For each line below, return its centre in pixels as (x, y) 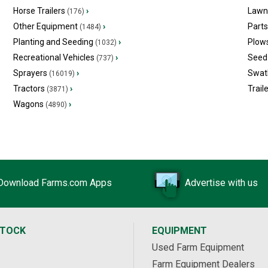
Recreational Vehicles (54, 57)
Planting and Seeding (53, 42)
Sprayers (30, 73)
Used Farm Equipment (198, 247)
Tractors (29, 89)
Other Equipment (45, 26)
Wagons (28, 104)
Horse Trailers (39, 11)
